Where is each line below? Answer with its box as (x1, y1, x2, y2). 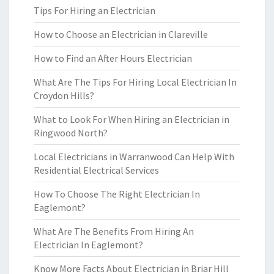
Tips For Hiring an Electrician (34, 4, 155, 17)
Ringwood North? (34, 127, 108, 139)
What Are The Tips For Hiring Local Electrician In (34, 76, 237, 88)
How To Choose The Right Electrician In (34, 188, 200, 200)
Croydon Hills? (34, 89, 94, 102)
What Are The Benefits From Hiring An (34, 225, 194, 237)
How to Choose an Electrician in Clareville (34, 28, 208, 40)
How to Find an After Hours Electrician (34, 52, 192, 64)
